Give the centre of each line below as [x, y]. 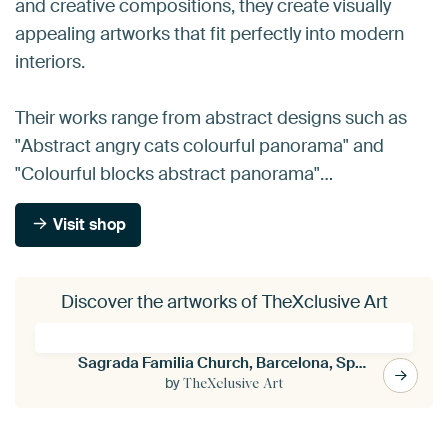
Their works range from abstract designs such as [211, 117]
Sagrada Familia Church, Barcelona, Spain [360, 362]
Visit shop [88, 224]
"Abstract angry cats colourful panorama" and [199, 145]
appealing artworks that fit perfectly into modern [209, 33]
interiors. [50, 61]
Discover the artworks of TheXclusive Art [224, 301]
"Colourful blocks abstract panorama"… [174, 173]
